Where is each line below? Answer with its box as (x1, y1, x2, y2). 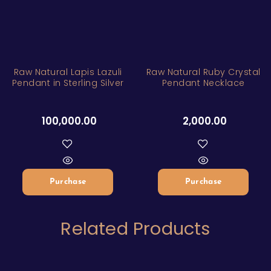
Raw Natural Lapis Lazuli (13, 66, 122, 78)
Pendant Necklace (162, 77, 245, 89)
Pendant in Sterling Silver (11, 77, 124, 89)
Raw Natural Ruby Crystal (146, 66, 261, 78)
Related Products (60, 217, 211, 241)
